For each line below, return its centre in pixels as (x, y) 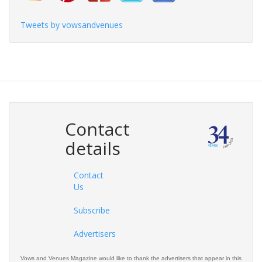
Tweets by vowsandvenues (72, 25)
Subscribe (92, 211)
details (92, 149)
